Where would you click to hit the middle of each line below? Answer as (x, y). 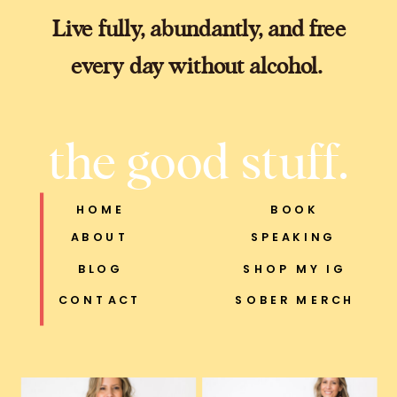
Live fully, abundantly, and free (199, 27)
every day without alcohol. (199, 64)
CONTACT (100, 300)
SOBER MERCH (295, 300)
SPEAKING (294, 237)
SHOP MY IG (295, 269)
